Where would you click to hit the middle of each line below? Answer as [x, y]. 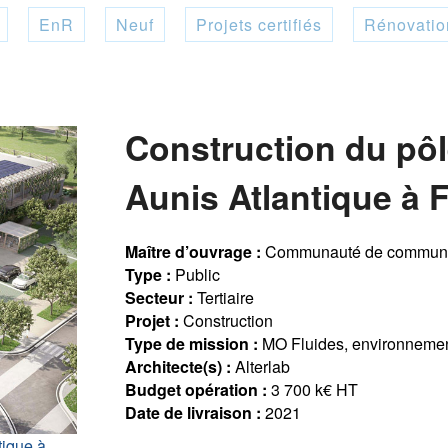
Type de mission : [192, 343]
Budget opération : [196, 389]
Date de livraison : [193, 412]
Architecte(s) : [178, 366]
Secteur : [159, 297]
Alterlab [261, 366]
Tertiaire [224, 297]
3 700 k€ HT [313, 389]
